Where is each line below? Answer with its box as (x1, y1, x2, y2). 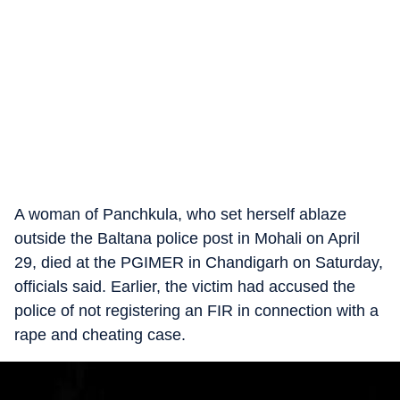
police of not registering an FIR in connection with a (14, 302, 379, 320)
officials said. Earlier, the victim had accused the (14, 278, 355, 296)
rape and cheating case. (14, 326, 186, 344)
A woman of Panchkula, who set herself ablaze (14, 205, 346, 223)
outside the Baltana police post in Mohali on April (14, 229, 360, 247)
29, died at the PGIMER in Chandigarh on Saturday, (14, 254, 383, 271)
